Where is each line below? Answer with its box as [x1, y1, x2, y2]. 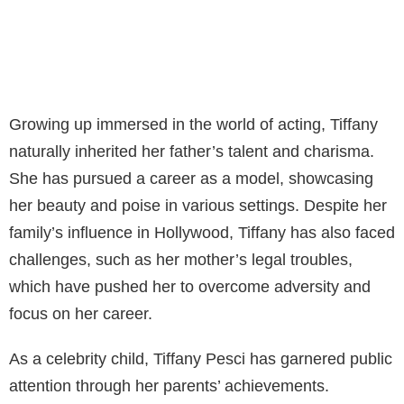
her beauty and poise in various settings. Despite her [9, 196, 387, 215]
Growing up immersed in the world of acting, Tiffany [9, 115, 378, 133]
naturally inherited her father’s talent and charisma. [9, 142, 374, 161]
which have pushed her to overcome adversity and [9, 277, 371, 296]
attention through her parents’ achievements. [9, 376, 329, 395]
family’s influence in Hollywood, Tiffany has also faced [9, 223, 395, 242]
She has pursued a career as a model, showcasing [9, 169, 373, 188]
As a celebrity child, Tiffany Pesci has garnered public [9, 349, 392, 368]
